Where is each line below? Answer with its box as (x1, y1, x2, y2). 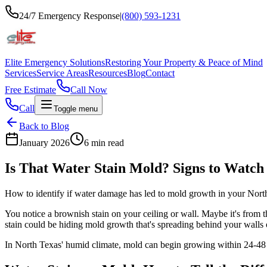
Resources (88, 68, 127, 78)
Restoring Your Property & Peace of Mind (105, 57, 263, 67)
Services (5, 68, 36, 78)
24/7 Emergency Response (19, 11, 120, 21)
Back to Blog (19, 121, 69, 131)
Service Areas (36, 68, 88, 78)
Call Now (70, 85, 107, 95)
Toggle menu (54, 104, 98, 113)
